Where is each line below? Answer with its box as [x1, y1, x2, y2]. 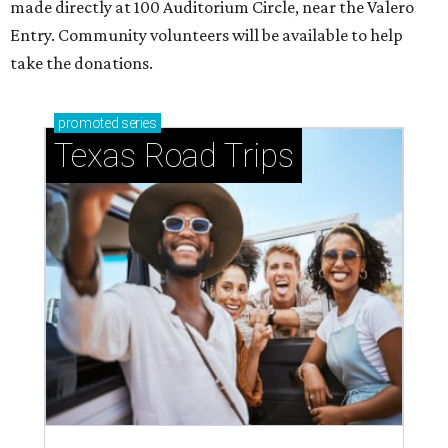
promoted [58, 115, 119, 132]
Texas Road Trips [54, 136, 294, 176]
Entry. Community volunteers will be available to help [10, 25, 403, 46]
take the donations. [10, 53, 153, 74]
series [118, 115, 157, 132]
